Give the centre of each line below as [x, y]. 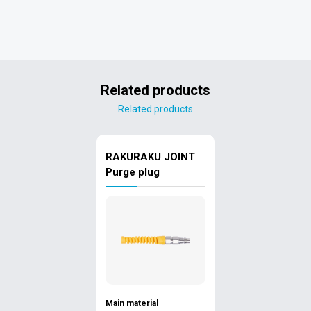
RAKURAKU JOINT [150, 157]
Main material [132, 303]
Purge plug [133, 172]
